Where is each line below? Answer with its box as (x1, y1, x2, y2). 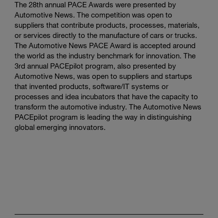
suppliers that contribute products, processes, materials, (15, 20, 200, 29)
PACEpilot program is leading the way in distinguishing (15, 112, 192, 121)
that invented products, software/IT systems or (15, 81, 168, 91)
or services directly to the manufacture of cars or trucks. (15, 30, 197, 39)
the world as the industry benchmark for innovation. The (15, 51, 196, 60)
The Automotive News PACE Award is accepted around (15, 40, 196, 50)
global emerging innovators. (15, 122, 106, 131)
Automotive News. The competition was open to (15, 10, 172, 19)
